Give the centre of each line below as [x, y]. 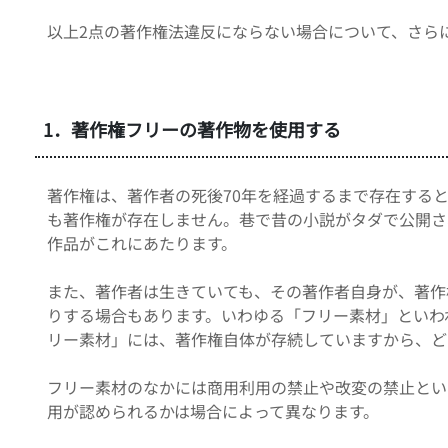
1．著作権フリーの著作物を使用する [192, 128]
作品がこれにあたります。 [142, 242]
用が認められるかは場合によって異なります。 [213, 410]
